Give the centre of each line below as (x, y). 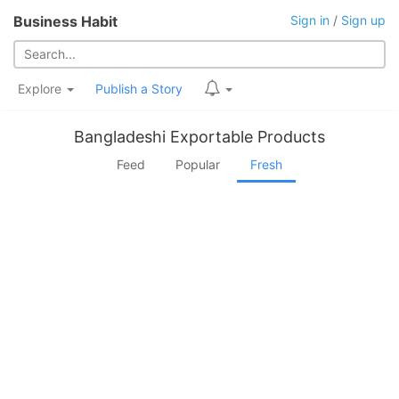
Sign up (363, 20)
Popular (198, 164)
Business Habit (65, 21)
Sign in (310, 20)
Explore (41, 89)
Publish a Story (139, 89)
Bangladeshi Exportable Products (199, 137)
